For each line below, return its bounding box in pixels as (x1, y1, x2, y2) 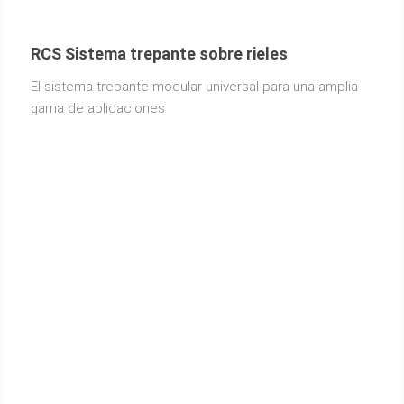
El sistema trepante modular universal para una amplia (30, 78, 358, 95)
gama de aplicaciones (30, 99, 165, 116)
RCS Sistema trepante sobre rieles (30, 43, 288, 63)
